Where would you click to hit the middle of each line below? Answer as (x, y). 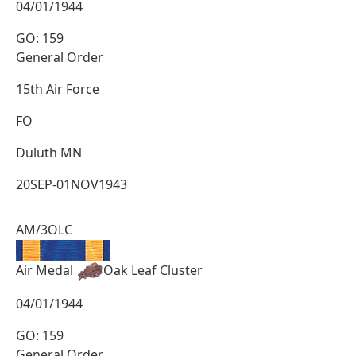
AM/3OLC (44, 230)
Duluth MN (49, 153)
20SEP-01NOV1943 (72, 185)
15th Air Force (58, 89)
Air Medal (46, 271)
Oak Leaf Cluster (153, 271)
